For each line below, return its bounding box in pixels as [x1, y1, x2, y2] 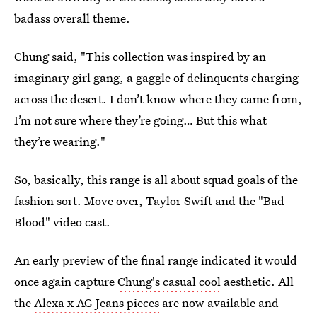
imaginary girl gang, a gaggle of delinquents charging [14, 69, 299, 86]
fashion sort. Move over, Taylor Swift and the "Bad [14, 192, 284, 209]
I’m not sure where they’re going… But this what [14, 112, 267, 128]
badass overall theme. [14, 10, 130, 26]
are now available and [159, 294, 279, 311]
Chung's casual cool [117, 273, 221, 289]
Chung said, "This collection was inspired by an [14, 48, 266, 64]
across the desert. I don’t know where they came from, [14, 91, 302, 107]
